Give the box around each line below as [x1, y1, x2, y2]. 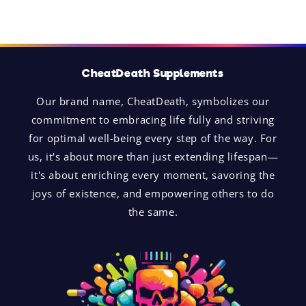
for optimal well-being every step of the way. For [29, 130, 277, 145]
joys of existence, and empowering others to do [31, 186, 275, 200]
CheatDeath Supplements [82, 66, 224, 80]
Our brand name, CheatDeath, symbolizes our [36, 94, 270, 108]
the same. [128, 204, 178, 219]
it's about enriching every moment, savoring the [31, 167, 275, 182]
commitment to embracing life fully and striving [31, 112, 275, 126]
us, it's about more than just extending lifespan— [27, 149, 279, 163]
